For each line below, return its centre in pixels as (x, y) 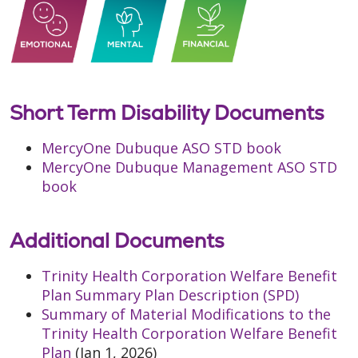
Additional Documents (117, 241)
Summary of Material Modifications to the (186, 314)
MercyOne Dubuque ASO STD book (161, 148)
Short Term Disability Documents (167, 113)
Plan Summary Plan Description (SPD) (170, 295)
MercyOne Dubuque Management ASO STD (189, 167)
